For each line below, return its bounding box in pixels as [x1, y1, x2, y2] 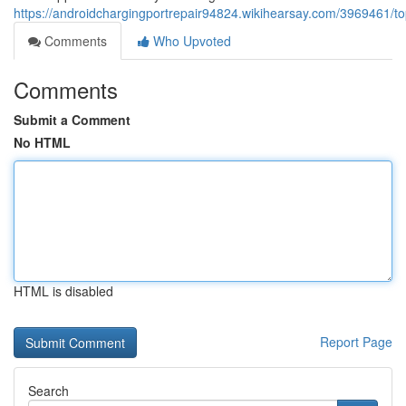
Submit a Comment [14, 111, 130, 129]
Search [28, 382, 69, 400]
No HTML [14, 133, 71, 151]
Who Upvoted [150, 32, 231, 50]
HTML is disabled [14, 282, 113, 300]
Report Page [320, 333, 392, 351]
